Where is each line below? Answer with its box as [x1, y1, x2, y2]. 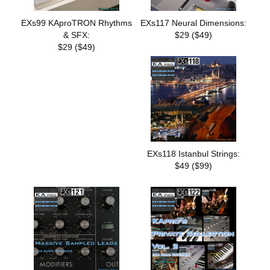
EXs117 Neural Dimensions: [140, 18, 246, 28]
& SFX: [63, 30, 90, 40]
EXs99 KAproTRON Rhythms [21, 18, 132, 28]
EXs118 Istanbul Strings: [147, 148, 240, 159]
